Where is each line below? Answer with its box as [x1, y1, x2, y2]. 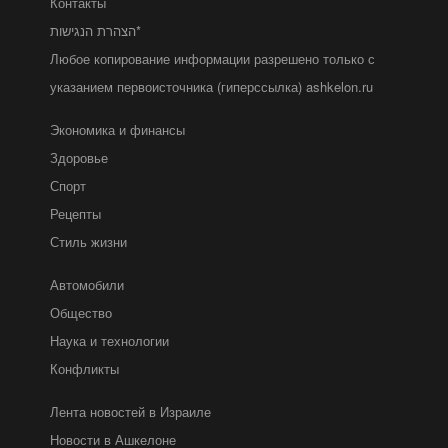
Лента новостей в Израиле [50, 401, 211, 421]
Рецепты [50, 203, 101, 223]
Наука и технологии [50, 330, 169, 350]
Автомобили [50, 274, 124, 294]
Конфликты [50, 358, 119, 378]
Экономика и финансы [50, 119, 185, 139]
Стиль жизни [50, 231, 127, 251]
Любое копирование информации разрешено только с [50, 48, 375, 68]
